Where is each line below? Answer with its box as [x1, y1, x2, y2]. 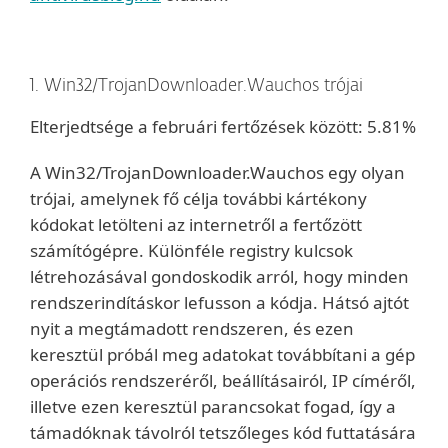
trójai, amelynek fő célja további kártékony [30, 187, 367, 210]
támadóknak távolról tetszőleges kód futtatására [30, 421, 416, 444]
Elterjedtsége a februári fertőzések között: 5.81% [30, 115, 416, 138]
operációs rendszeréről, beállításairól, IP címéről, [30, 369, 416, 392]
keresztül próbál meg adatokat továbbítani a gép [30, 343, 415, 366]
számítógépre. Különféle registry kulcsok [30, 239, 353, 262]
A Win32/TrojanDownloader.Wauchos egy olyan [30, 161, 405, 184]
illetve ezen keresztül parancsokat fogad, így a [30, 395, 396, 418]
